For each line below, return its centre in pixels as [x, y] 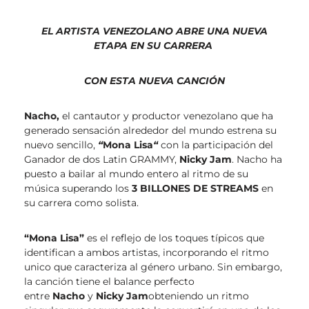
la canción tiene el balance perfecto [109, 282]
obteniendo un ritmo [199, 296]
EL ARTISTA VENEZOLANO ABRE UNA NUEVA [154, 31]
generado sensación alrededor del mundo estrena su [150, 131]
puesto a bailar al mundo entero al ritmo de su [136, 174]
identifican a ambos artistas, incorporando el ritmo [147, 253]
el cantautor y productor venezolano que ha [166, 116]
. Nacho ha [257, 160]
